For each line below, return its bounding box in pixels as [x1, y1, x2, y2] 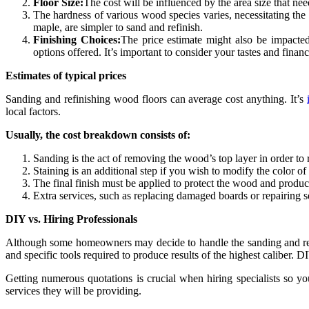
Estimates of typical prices [6, 70, 126, 82]
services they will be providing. [6, 285, 141, 297]
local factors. [6, 106, 61, 118]
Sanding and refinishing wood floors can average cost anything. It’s [6, 93, 308, 106]
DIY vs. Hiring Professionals [6, 213, 137, 226]
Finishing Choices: [33, 34, 121, 46]
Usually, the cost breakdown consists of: [6, 129, 190, 141]
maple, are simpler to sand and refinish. [33, 21, 203, 34]
